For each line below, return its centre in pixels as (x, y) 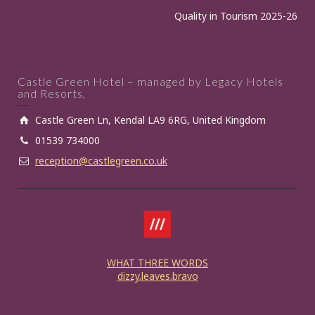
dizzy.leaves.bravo (157, 276)
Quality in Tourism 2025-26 (236, 16)
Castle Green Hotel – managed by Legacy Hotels (150, 82)
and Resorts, (52, 94)
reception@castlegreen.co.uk (101, 161)
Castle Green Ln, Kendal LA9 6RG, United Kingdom (150, 120)
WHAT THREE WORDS (157, 263)
